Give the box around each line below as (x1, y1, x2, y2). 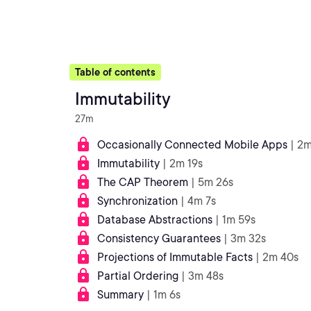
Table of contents (75, 67, 155, 78)
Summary (97, 288, 144, 301)
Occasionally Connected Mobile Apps (97, 138, 287, 151)
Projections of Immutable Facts (97, 251, 253, 264)
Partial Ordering (97, 269, 178, 283)
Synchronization (97, 194, 178, 208)
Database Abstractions (97, 213, 212, 226)
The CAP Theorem (97, 176, 188, 189)
